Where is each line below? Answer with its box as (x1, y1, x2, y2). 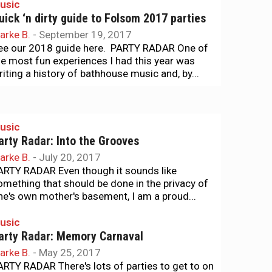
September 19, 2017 (39, 29, 132, 41)
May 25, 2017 (39, 246, 101, 259)
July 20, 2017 (39, 151, 101, 163)
